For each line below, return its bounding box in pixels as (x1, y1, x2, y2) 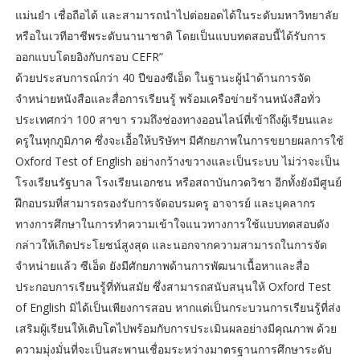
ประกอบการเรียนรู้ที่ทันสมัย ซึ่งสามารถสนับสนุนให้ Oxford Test (14, 279, 331, 295)
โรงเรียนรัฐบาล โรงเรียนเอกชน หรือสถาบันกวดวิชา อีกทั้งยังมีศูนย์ (14, 174, 342, 190)
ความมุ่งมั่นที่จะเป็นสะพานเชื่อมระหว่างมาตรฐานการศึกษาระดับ (14, 342, 332, 358)
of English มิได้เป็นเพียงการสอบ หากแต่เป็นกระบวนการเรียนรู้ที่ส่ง (14, 300, 341, 316)
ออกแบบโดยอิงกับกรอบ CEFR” (14, 49, 170, 65)
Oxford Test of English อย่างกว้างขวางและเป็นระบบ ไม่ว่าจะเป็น (14, 153, 340, 170)
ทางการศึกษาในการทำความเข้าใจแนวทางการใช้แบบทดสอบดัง (14, 216, 329, 232)
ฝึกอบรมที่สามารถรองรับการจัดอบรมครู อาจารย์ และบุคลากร (14, 195, 316, 211)
